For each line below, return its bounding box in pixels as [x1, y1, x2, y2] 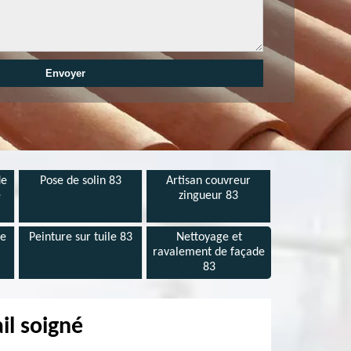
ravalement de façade [153, 246, 266, 259]
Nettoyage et [175, 231, 242, 244]
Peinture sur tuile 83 [28, 231, 132, 244]
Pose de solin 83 [39, 175, 121, 187]
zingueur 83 [179, 190, 239, 202]
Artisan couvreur [166, 175, 251, 187]
